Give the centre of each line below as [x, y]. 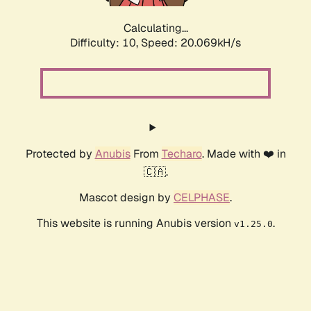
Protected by [60, 154]
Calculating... [155, 28]
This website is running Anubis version [135, 224]
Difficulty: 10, [106, 43]
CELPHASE [202, 198]
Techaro [182, 154]
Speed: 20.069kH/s [191, 43]
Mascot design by [126, 198]
